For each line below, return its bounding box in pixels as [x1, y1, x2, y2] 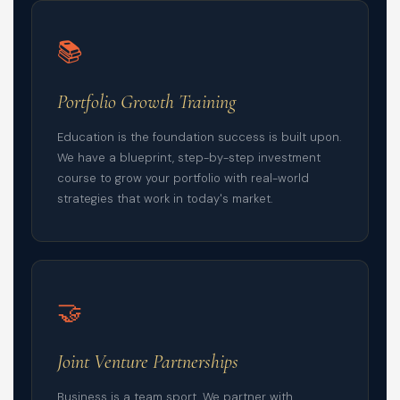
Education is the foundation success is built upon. [57, 129, 342, 146]
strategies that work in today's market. [57, 191, 273, 207]
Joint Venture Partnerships [57, 350, 238, 374]
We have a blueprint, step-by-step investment [57, 150, 321, 166]
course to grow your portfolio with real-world [57, 171, 309, 187]
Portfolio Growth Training [57, 90, 236, 114]
